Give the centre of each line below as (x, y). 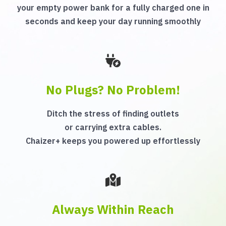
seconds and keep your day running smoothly (113, 21)
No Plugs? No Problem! (113, 90)
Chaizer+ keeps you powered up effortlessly (113, 141)
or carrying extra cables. (113, 127)
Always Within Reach (113, 209)
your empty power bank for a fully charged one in (113, 8)
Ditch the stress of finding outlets (113, 114)
